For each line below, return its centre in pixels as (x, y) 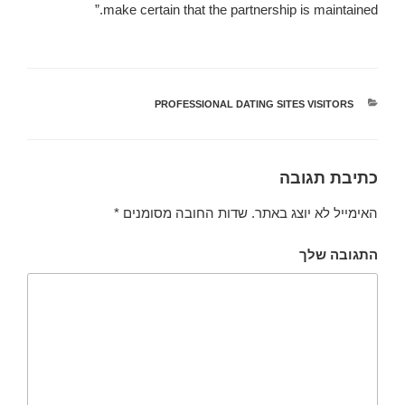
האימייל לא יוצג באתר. (315, 212)
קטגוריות (334, 104)
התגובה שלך (339, 255)
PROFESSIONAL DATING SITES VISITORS (254, 104)
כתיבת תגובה (329, 179)
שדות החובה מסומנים (185, 212)
